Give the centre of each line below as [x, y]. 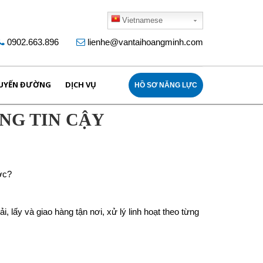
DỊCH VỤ [81, 85]
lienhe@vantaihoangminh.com [145, 42]
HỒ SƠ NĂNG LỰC [166, 85]
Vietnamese [142, 20]
